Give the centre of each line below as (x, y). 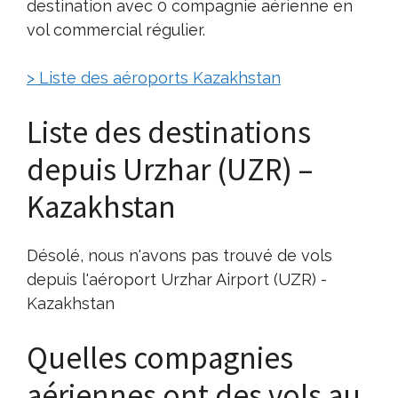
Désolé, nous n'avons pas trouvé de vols (179, 255)
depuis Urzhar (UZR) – (170, 169)
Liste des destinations (169, 132)
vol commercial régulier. (116, 29)
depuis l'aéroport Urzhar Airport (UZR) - (177, 279)
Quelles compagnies (160, 358)
